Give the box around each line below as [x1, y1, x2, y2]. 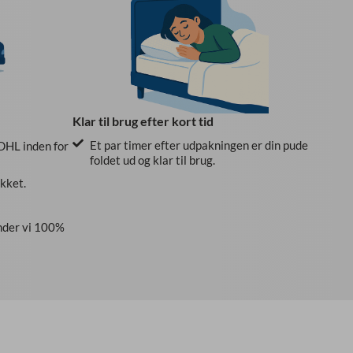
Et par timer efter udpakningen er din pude [90, 138, 309, 153]
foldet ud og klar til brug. [90, 153, 216, 168]
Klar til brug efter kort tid [72, 113, 214, 129]
